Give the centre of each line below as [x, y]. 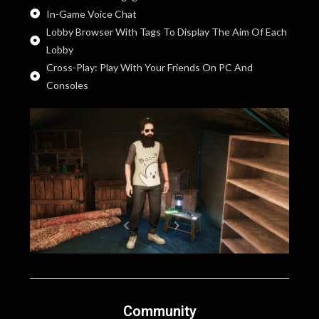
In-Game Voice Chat [91, 14]
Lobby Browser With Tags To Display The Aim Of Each [166, 31]
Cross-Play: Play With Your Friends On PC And [149, 67]
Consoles [67, 85]
